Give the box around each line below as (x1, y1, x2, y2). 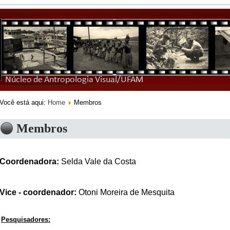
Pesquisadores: (1, 216, 50, 223)
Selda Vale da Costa (59, 157, 136, 166)
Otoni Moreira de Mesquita (76, 188, 175, 197)
